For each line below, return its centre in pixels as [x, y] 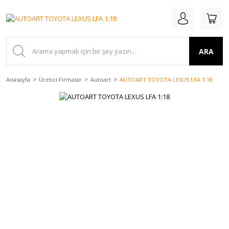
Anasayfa [18, 79]
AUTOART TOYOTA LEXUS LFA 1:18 [166, 79]
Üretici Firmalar [60, 79]
